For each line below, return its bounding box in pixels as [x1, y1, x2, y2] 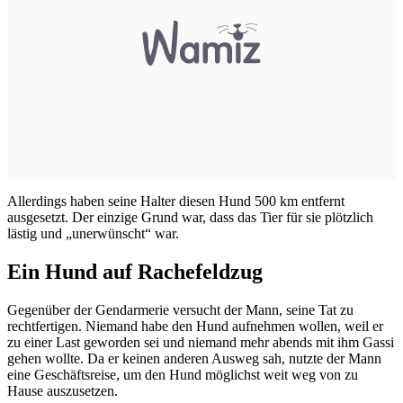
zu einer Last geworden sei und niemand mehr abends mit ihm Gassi [7, 334, 394, 350]
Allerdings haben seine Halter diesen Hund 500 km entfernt [7, 193, 345, 210]
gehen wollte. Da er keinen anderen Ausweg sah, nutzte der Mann [7, 350, 381, 366]
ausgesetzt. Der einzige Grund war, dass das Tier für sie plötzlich [7, 210, 373, 226]
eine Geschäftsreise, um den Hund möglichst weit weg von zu [7, 366, 358, 382]
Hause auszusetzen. [7, 382, 118, 399]
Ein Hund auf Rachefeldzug [7, 259, 263, 283]
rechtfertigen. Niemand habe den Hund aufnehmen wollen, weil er [7, 318, 383, 334]
